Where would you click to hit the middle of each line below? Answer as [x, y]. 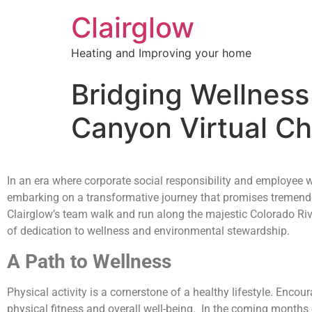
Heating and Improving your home [161, 53]
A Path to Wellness [89, 261]
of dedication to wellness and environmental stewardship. [148, 231]
